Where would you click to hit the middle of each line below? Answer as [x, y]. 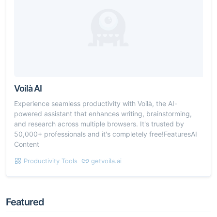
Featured [25, 202]
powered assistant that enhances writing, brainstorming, [103, 113]
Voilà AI [28, 88]
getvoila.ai [106, 161]
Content [27, 144]
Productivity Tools [51, 161]
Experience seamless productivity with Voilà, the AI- [96, 103]
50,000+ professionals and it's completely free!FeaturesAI [106, 134]
